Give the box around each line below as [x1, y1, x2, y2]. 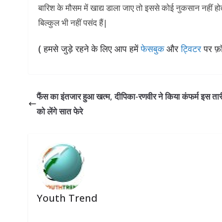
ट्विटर [181, 42, 201, 55]
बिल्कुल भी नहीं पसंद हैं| [38, 17, 108, 29]
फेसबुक [141, 42, 164, 55]
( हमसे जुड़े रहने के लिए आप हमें [38, 42, 141, 55]
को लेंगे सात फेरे [37, 105, 83, 117]
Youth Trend [36, 191, 98, 205]
